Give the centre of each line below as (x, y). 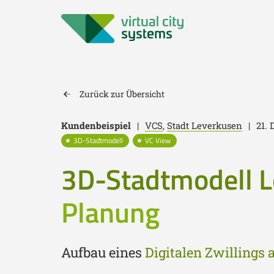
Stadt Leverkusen (205, 125)
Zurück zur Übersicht (122, 94)
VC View (158, 140)
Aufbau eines (103, 252)
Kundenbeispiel (96, 125)
